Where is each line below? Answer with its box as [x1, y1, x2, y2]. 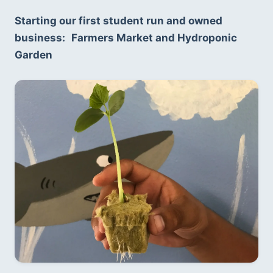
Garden [15, 48, 55, 61]
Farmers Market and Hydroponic [71, 31, 237, 44]
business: [15, 31, 65, 44]
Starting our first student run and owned [15, 14, 222, 27]
